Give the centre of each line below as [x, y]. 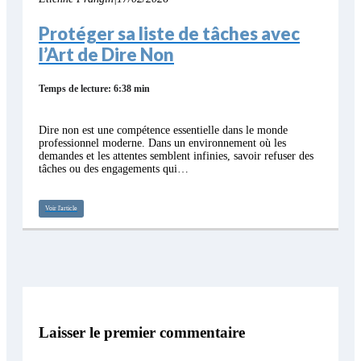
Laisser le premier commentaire [142, 333]
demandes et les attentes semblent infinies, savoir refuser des [176, 156]
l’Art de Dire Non [106, 55]
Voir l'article [61, 209]
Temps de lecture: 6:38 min [94, 89]
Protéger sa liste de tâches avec [169, 34]
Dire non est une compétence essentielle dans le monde [163, 131]
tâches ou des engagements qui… [114, 169]
